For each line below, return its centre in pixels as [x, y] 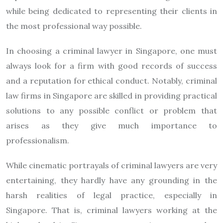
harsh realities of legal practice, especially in [111, 195]
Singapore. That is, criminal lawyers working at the [111, 210]
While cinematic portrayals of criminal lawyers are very [111, 165]
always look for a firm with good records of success [111, 66]
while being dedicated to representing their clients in [111, 11]
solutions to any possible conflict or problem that [111, 111]
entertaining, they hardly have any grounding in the [111, 180]
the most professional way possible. [74, 26]
